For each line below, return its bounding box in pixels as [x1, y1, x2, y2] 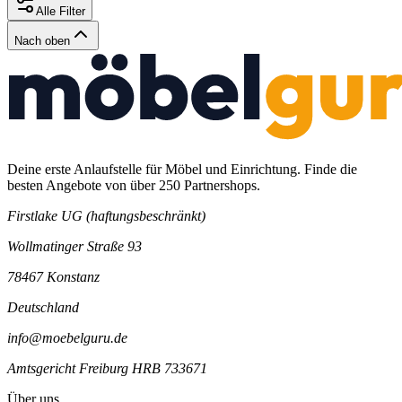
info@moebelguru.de [7, 329, 127, 345]
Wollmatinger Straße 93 [7, 238, 142, 254]
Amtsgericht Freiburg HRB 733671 [7, 360, 207, 376]
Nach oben [14, 33, 70, 48]
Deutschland [7, 299, 79, 315]
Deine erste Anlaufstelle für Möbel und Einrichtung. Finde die [7, 161, 357, 177]
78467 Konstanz [7, 268, 100, 284]
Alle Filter [36, 4, 85, 18]
